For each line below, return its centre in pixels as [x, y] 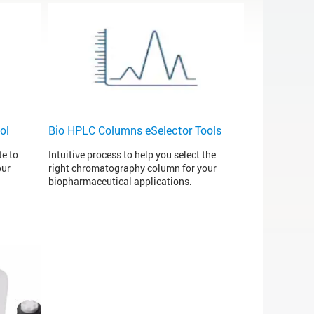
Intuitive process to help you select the [132, 155]
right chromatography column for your [132, 168]
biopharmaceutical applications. [120, 182]
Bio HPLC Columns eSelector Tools [135, 130]
